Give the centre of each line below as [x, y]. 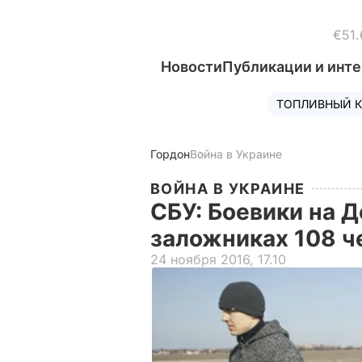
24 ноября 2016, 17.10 [218, 259]
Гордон [170, 154]
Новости [192, 67]
